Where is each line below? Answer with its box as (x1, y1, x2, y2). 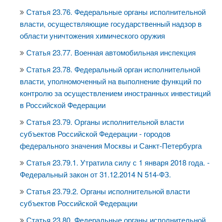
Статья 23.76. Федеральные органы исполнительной (26, 6, 206, 17)
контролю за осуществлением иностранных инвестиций (20, 88, 211, 98)
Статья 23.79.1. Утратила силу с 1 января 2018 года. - (26, 157, 210, 167)
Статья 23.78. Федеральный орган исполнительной (26, 64, 200, 74)
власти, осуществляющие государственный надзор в (20, 18, 202, 29)
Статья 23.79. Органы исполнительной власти (26, 116, 184, 127)
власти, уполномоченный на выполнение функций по (20, 76, 201, 86)
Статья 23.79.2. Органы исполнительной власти (26, 186, 190, 196)
